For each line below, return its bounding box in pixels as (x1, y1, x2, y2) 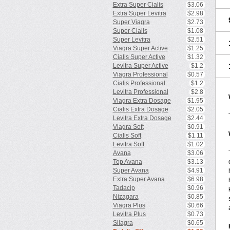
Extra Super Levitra (112, 10, 166, 17)
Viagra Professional (112, 71, 168, 78)
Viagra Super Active (112, 45, 168, 52)
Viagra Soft (112, 123, 144, 130)
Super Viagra (112, 18, 150, 26)
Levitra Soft (112, 141, 144, 148)
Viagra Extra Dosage (112, 97, 171, 104)
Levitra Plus (112, 210, 146, 218)
